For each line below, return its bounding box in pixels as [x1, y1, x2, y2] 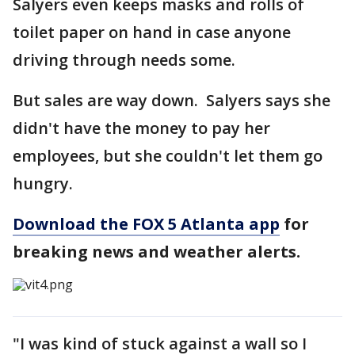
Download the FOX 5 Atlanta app [13, 212, 280, 235]
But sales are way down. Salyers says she [13, 89, 330, 111]
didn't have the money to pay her [13, 116, 270, 139]
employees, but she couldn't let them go [13, 144, 323, 166]
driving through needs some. [13, 48, 243, 71]
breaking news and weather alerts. [13, 240, 300, 262]
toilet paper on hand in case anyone [13, 21, 291, 43]
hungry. [13, 172, 73, 194]
